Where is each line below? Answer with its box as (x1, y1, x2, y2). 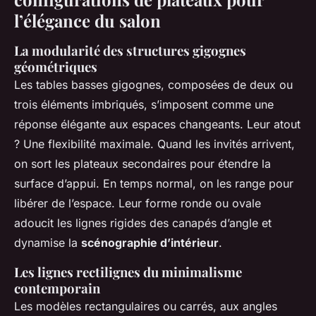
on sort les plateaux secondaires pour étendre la (14, 157, 271, 171)
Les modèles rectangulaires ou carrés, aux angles (14, 299, 277, 314)
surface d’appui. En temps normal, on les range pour (14, 176, 293, 191)
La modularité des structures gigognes (14, 42, 246, 60)
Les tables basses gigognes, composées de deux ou (14, 78, 293, 92)
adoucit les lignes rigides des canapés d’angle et (14, 216, 272, 231)
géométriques (14, 58, 97, 76)
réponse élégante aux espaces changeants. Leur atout (14, 117, 300, 132)
